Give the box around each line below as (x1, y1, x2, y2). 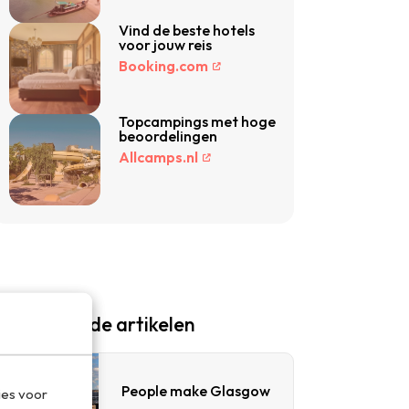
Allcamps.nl (119, 148, 198, 166)
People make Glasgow (121, 382, 270, 400)
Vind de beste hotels (119, 21, 255, 39)
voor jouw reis (119, 36, 212, 54)
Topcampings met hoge (119, 112, 276, 131)
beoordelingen (119, 127, 217, 145)
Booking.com (119, 57, 208, 75)
